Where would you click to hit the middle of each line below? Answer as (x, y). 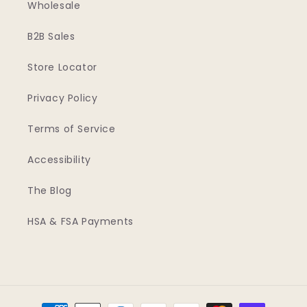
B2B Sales (51, 36)
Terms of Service (72, 128)
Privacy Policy (63, 98)
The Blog (50, 190)
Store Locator (62, 67)
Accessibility (59, 159)
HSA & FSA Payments (81, 221)
